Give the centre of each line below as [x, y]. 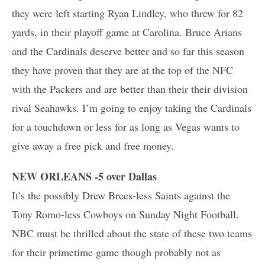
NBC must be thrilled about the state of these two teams [132, 233]
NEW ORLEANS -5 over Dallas [84, 176]
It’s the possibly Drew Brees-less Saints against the [121, 195]
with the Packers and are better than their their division [130, 88]
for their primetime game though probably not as [116, 252]
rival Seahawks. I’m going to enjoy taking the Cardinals [132, 107]
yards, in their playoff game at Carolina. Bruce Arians [127, 32]
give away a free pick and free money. [93, 145]
